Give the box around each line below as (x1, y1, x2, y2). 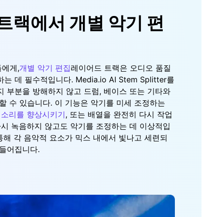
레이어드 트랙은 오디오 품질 (71, 62, 171, 73)
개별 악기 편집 (19, 62, 71, 73)
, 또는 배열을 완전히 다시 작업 (65, 109, 172, 119)
